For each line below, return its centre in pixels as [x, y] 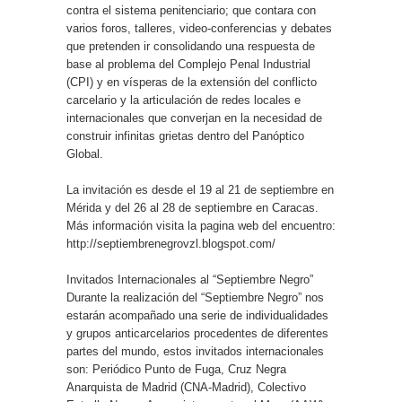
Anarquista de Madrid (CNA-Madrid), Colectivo [186, 387]
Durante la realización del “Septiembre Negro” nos [195, 297]
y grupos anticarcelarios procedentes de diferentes [197, 333]
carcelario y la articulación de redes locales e [184, 100]
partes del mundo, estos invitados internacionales [195, 351]
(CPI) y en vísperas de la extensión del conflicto [192, 82]
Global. [85, 154]
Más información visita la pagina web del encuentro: [201, 226]
